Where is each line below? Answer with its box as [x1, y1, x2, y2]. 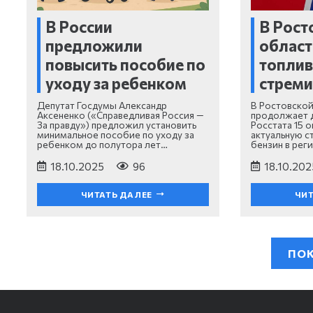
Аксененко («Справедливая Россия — [36, 108, 204, 121]
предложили [45, 36, 143, 56]
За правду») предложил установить [36, 118, 196, 131]
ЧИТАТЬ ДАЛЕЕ [80, 189, 152, 200]
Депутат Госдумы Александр [36, 99, 167, 111]
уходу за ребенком [45, 73, 187, 94]
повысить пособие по [45, 54, 205, 75]
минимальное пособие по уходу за [36, 128, 194, 140]
